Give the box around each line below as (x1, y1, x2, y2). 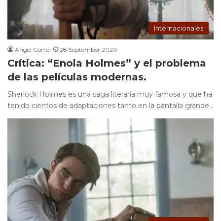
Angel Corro (15, 46, 49, 54)
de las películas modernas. (7, 71, 147, 83)
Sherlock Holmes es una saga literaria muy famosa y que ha (7, 90, 212, 99)
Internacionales (154, 24, 203, 33)
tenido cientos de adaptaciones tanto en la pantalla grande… (7, 101, 214, 110)
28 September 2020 (60, 46, 117, 54)
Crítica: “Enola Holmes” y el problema (7, 57, 206, 70)
